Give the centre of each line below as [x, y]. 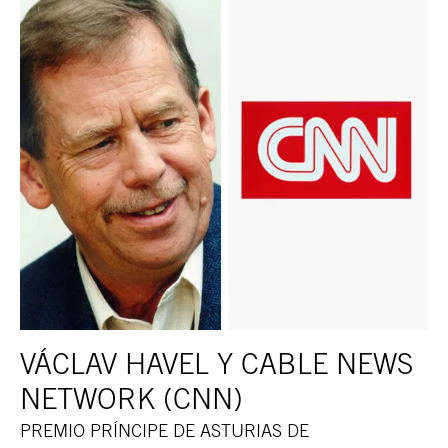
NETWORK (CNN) [131, 398]
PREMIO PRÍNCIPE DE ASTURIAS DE [164, 431]
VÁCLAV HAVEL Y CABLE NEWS [216, 363]
